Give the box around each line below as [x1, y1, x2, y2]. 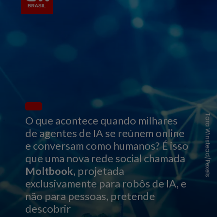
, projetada [73, 164, 124, 177]
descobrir [25, 202, 71, 215]
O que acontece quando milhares [25, 114, 178, 127]
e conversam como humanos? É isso [25, 139, 189, 152]
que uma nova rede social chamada [25, 152, 186, 165]
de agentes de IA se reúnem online [25, 126, 185, 139]
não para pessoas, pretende [25, 189, 155, 202]
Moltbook [25, 164, 74, 177]
